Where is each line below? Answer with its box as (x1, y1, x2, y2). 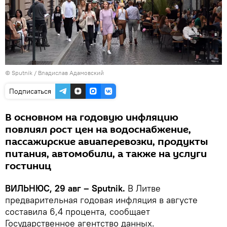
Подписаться (9, 86, 51, 96)
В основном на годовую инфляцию (5, 110, 178, 125)
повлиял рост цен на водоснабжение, (5, 122, 191, 137)
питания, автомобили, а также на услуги (5, 146, 207, 161)
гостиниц (5, 159, 51, 173)
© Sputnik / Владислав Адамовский (5, 68, 104, 77)
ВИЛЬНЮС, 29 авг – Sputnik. (5, 182, 128, 194)
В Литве (128, 182, 161, 194)
